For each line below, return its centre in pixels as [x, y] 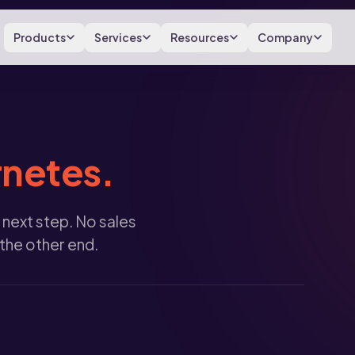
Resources [200, 37]
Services [118, 37]
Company [286, 37]
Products [40, 37]
